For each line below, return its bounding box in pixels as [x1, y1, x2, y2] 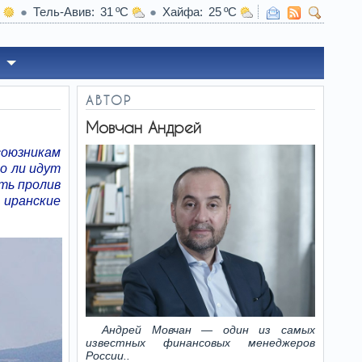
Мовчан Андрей [86, 118, 201, 137]
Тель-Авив [33, 5, 91, 19]
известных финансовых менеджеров [86, 336, 315, 349]
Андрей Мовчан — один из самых [102, 323, 315, 336]
